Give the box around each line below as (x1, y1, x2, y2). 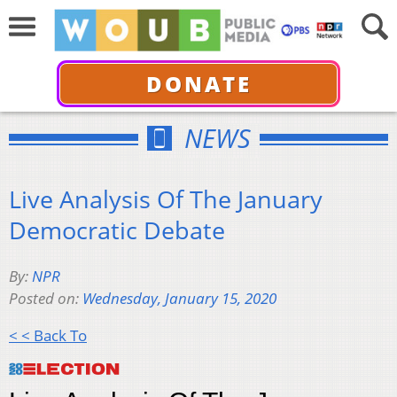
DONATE (145, 68, 252, 98)
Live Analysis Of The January (9, 182, 323, 215)
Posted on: (9, 288, 82, 309)
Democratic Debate (9, 213, 225, 246)
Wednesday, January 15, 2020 (82, 288, 276, 309)
